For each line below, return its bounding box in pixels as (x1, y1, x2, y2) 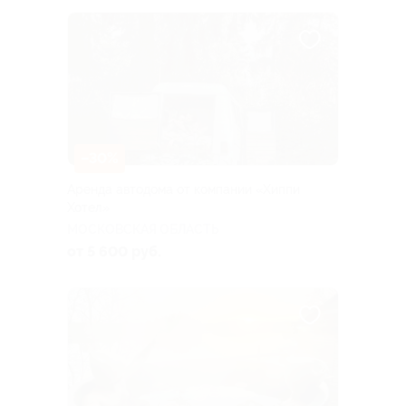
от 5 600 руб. (67, 242, 161, 260)
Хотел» (67, 199, 110, 215)
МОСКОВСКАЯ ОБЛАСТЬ (67, 221, 219, 237)
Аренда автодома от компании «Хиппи (67, 181, 300, 197)
